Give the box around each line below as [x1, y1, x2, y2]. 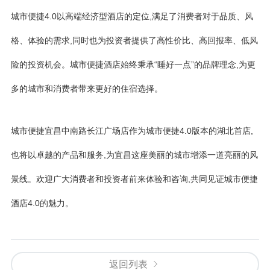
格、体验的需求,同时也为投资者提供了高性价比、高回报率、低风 [11, 36, 258, 45]
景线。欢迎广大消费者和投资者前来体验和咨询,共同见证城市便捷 [11, 174, 258, 184]
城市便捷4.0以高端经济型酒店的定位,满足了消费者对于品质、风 [11, 11, 253, 21]
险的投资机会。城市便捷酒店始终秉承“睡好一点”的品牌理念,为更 [11, 60, 256, 69]
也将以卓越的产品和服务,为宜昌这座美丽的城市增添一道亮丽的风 [11, 150, 258, 160]
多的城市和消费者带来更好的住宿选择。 [11, 84, 163, 93]
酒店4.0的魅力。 [11, 198, 74, 208]
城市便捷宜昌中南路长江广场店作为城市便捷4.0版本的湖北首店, [11, 126, 253, 136]
